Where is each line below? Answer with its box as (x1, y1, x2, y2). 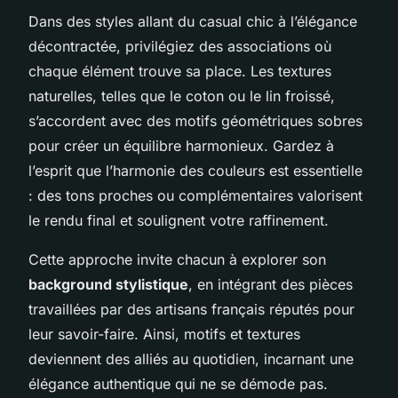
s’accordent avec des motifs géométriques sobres (28, 111, 362, 130)
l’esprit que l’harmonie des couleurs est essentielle (28, 161, 362, 179)
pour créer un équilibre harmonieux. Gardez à (28, 136, 334, 155)
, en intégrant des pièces (188, 275, 353, 293)
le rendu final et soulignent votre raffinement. (28, 211, 329, 229)
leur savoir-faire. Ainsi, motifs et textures (28, 324, 300, 343)
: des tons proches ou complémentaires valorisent (28, 186, 362, 204)
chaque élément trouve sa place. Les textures (28, 61, 331, 80)
